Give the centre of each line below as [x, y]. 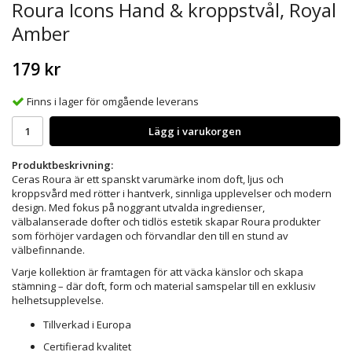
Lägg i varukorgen [195, 131]
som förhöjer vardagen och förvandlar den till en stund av [150, 235]
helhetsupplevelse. [58, 300]
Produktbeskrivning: [62, 165]
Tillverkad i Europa [87, 324]
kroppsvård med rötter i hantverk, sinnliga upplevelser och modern [172, 193]
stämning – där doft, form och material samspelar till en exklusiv [164, 286]
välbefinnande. [48, 249]
